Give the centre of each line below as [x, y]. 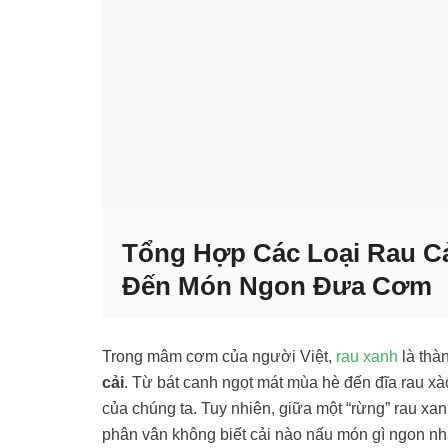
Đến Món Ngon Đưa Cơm [277, 286]
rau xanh [367, 355]
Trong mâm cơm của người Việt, [219, 355]
